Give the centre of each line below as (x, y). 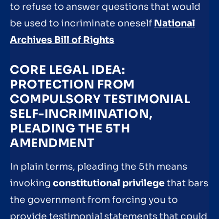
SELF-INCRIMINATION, (81, 114)
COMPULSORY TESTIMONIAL (100, 99)
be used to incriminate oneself (82, 23)
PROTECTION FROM (72, 84)
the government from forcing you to (94, 200)
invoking (31, 183)
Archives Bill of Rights (62, 40)
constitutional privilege (109, 183)
